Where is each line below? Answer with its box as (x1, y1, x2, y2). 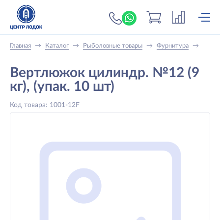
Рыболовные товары (83, 43, 142, 49)
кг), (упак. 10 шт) (10, 80, 114, 93)
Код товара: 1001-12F (10, 102, 80, 109)
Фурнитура (157, 43, 189, 49)
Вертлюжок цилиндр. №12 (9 (10, 66, 199, 80)
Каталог (45, 43, 69, 49)
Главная (10, 43, 31, 49)
